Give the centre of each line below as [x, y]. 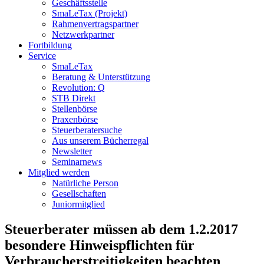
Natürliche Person [85, 183]
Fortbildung [50, 45]
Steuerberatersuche [87, 130]
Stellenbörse [75, 109]
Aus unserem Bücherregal [100, 141]
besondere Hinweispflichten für [100, 245]
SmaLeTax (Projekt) [90, 13]
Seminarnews [77, 162]
